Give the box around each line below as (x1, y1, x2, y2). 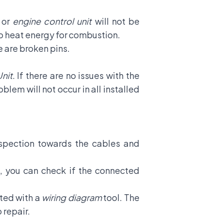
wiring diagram (42, 192, 102, 203)
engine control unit (13, 15, 92, 27)
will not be (92, 15, 140, 27)
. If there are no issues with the (12, 70, 140, 81)
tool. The (101, 192, 140, 203)
